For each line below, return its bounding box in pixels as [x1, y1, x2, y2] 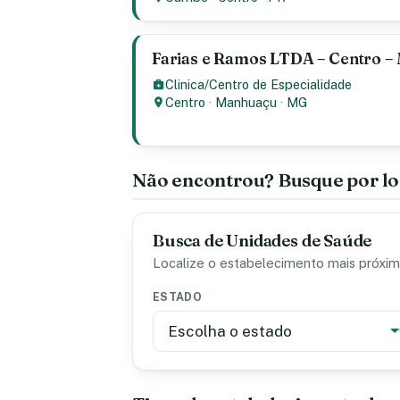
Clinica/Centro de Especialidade [165, 77, 353, 92]
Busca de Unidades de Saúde [153, 230, 372, 251]
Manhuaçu [215, 95, 278, 110]
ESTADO [153, 290, 203, 304]
